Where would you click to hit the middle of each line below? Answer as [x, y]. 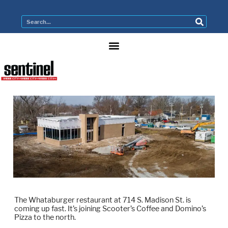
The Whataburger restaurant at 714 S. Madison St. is [103, 200]
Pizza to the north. [45, 217]
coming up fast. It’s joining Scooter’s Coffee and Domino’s [110, 209]
